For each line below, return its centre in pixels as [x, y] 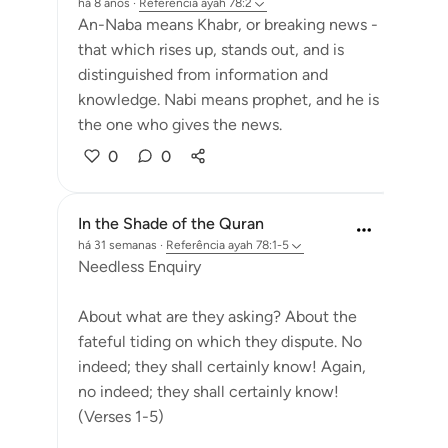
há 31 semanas [117, 245]
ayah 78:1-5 [258, 245]
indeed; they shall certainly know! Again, [222, 366]
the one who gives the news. [180, 124]
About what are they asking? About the [217, 316]
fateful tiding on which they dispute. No [220, 341]
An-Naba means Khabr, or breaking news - [228, 24]
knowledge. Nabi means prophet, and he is [228, 99]
